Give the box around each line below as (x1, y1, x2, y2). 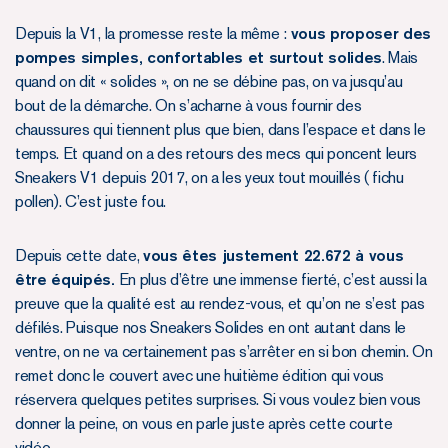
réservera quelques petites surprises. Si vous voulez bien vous (15, 389, 422, 409)
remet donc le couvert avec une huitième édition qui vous (15, 365, 385, 385)
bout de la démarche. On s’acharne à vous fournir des (15, 95, 362, 115)
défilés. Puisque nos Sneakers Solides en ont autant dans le (15, 317, 407, 337)
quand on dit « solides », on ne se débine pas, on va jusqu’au (15, 71, 403, 91)
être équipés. (15, 269, 115, 289)
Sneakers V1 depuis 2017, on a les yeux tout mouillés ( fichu (15, 167, 404, 187)
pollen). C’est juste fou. (15, 191, 166, 211)
